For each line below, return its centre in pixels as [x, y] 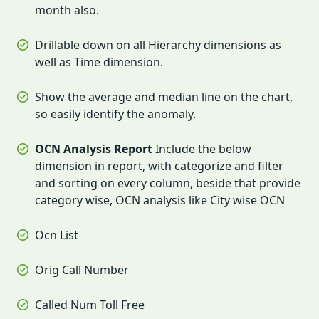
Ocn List [57, 235]
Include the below [202, 148]
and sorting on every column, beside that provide [168, 183]
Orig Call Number [82, 270]
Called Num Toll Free [90, 304]
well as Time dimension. [99, 62]
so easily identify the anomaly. [115, 114]
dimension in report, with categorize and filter [159, 166]
